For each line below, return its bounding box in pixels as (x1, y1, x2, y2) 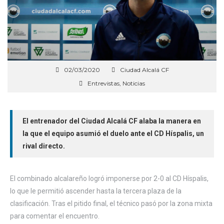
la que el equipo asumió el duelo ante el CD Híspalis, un (22, 129, 204, 137)
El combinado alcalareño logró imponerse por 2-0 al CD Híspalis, (10, 174, 208, 182)
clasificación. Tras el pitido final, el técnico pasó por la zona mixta (10, 199, 212, 207)
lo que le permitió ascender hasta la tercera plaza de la (10, 186, 181, 195)
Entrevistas (87, 79, 119, 87)
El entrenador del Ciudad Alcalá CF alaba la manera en (22, 116, 201, 125)
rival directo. (22, 141, 65, 150)
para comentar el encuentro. (10, 211, 99, 220)
